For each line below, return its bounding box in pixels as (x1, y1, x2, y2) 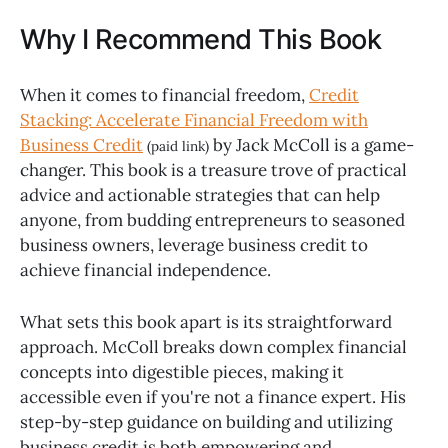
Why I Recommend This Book (20, 22, 382, 56)
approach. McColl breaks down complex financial (20, 336, 407, 359)
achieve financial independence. (20, 258, 271, 281)
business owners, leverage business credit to (20, 233, 368, 256)
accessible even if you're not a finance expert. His (20, 386, 406, 409)
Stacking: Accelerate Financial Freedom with (20, 108, 368, 131)
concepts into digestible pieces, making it (20, 361, 344, 384)
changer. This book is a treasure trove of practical (20, 158, 407, 181)
